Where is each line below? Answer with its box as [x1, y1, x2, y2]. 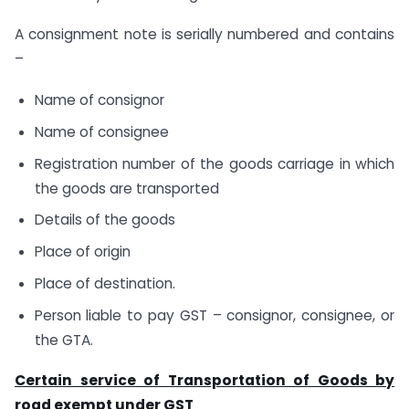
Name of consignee [34, 121, 169, 142]
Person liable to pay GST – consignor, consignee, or [34, 305, 394, 325]
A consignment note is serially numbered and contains [15, 25, 394, 45]
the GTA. [34, 330, 93, 350]
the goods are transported [34, 178, 219, 198]
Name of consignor [34, 90, 164, 110]
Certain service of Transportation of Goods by [15, 371, 394, 391]
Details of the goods [34, 210, 175, 230]
